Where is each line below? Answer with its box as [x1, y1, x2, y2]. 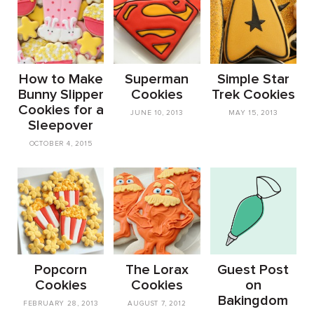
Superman [125, 72, 189, 87]
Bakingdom [218, 293, 289, 308]
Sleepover [28, 118, 94, 133]
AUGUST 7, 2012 [128, 299, 186, 307]
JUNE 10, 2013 [130, 109, 184, 117]
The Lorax [125, 262, 189, 277]
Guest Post [217, 262, 289, 277]
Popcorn [34, 262, 88, 277]
